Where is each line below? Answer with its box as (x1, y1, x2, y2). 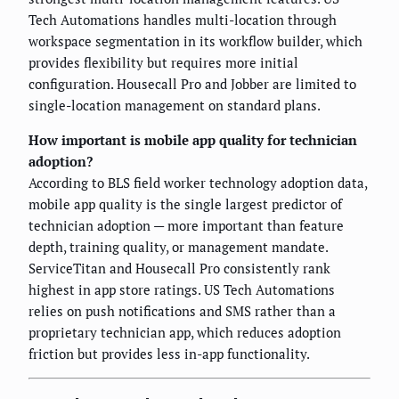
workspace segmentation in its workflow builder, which (28, 31, 362, 50)
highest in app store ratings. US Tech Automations (28, 280, 335, 298)
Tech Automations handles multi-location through (28, 10, 337, 28)
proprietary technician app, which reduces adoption (28, 322, 341, 341)
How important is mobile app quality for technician (28, 130, 357, 149)
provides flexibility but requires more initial (28, 53, 298, 71)
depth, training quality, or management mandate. (28, 237, 328, 256)
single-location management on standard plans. (28, 95, 321, 114)
